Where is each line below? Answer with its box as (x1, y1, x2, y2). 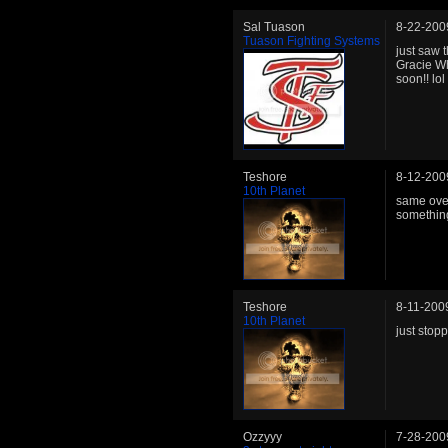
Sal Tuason (243, 19, 305, 34)
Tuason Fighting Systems (243, 33, 380, 48)
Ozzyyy (243, 429, 282, 444)
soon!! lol (396, 71, 445, 86)
